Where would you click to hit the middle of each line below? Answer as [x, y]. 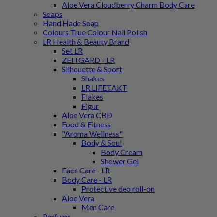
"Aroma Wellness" [92, 133]
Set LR [72, 51]
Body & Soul [101, 143]
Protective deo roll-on [118, 189]
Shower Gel [120, 161]
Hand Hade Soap [71, 23]
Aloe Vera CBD [87, 115]
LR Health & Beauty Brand [86, 41]
